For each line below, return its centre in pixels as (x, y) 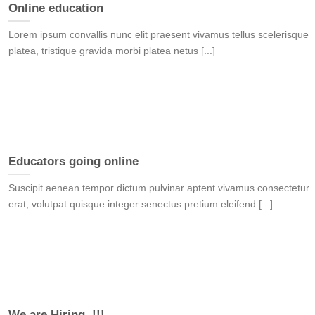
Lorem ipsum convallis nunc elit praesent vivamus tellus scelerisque (158, 35)
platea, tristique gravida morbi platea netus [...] (111, 51)
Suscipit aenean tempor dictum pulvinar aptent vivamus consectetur (159, 188)
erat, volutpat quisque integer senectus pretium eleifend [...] (140, 204)
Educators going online (73, 161)
